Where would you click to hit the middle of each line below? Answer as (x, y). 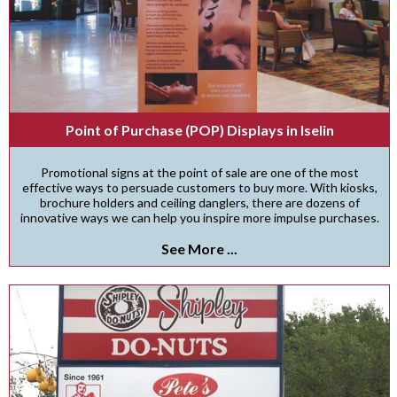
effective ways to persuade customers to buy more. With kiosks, (199, 187)
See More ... (199, 249)
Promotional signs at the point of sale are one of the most (199, 172)
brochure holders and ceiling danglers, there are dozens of (199, 202)
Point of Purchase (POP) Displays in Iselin (199, 130)
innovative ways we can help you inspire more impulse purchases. (199, 218)
